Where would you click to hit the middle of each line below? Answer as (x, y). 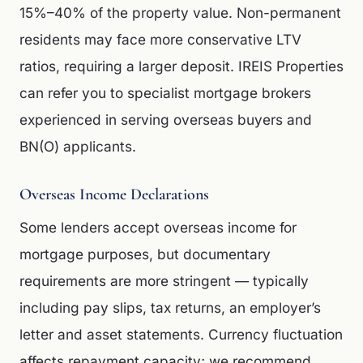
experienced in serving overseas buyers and (166, 120)
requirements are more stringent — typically (164, 281)
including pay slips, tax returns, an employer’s (170, 307)
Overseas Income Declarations (114, 194)
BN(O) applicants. (78, 146)
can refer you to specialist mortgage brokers (165, 93)
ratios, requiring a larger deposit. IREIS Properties (181, 66)
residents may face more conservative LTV (160, 39)
